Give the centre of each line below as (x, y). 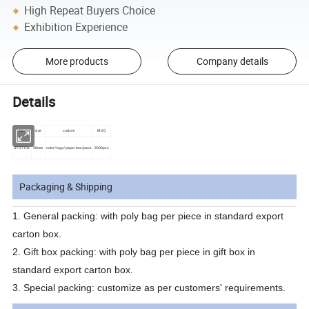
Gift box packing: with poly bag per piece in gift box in (140, 252)
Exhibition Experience (76, 27)
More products (77, 61)
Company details (232, 61)
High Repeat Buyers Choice (90, 11)
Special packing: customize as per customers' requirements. (155, 288)
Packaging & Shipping (66, 187)
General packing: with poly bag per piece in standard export (154, 216)
